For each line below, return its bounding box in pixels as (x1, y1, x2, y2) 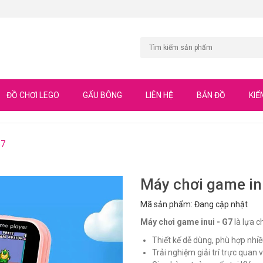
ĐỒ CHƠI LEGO (6, 90, 59, 100)
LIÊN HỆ (146, 90, 173, 100)
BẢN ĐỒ (197, 90, 225, 100)
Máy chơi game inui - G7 (140, 217, 232, 227)
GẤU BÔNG (83, 90, 122, 100)
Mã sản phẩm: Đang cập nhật (140, 200, 248, 210)
